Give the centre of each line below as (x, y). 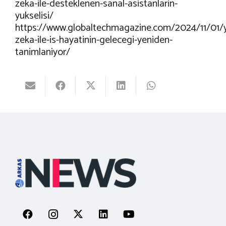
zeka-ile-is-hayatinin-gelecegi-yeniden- (94, 40)
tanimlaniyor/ (43, 52)
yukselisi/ (34, 16)
